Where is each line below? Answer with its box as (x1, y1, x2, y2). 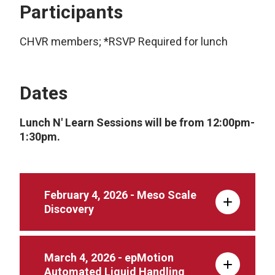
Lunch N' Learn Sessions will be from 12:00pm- (20, 116, 255, 129)
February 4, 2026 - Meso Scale (44, 188, 196, 201)
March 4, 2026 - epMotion (44, 251, 174, 264)
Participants (20, 1, 123, 23)
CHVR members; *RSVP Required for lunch (20, 35, 228, 48)
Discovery (44, 203, 94, 215)
